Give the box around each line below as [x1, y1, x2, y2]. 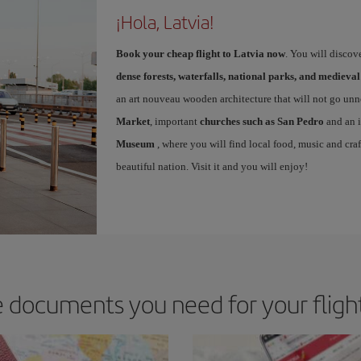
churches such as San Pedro [199, 114, 324, 127]
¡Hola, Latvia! [115, 8, 214, 35]
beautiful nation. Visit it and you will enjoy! [115, 160, 308, 172]
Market [115, 114, 150, 127]
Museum [115, 137, 157, 150]
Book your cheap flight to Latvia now [115, 47, 285, 60]
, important [149, 114, 200, 127]
